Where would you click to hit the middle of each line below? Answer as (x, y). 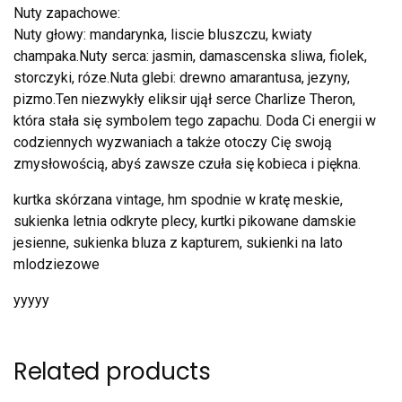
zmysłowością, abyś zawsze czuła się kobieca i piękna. (189, 164)
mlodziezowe (57, 265)
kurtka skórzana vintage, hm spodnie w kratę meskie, (178, 200)
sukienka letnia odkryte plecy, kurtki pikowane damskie (185, 222)
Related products (112, 372)
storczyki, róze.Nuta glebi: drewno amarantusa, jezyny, (182, 78)
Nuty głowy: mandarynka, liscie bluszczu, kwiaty (163, 35)
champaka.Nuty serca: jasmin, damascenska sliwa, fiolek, (190, 57)
